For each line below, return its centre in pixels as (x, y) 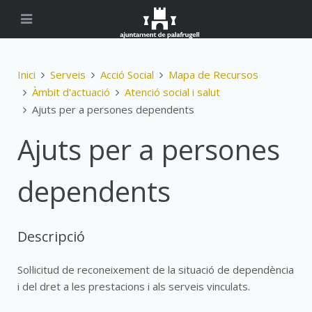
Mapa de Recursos (213, 75)
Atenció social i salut (172, 92)
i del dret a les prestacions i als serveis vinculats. (134, 286)
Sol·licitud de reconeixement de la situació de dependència (156, 270)
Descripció (51, 236)
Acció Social (127, 75)
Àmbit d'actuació (71, 92)
